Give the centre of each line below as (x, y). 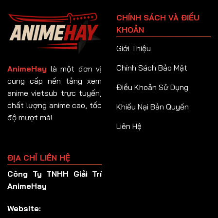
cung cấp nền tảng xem (54, 81)
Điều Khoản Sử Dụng (152, 87)
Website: (24, 208)
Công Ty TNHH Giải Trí (54, 173)
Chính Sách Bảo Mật (152, 67)
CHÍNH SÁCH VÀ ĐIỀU (158, 17)
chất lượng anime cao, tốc (54, 105)
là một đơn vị (74, 68)
